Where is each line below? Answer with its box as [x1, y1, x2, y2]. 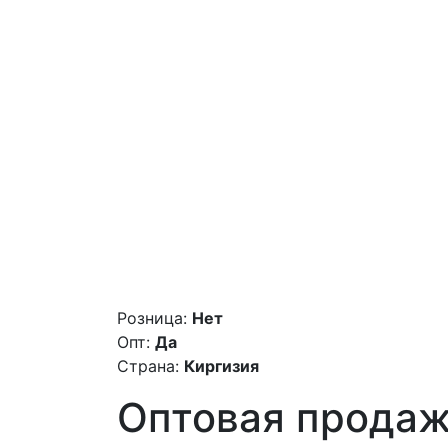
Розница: [117, 307, 187, 328]
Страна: [117, 355, 179, 376]
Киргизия [184, 355, 259, 376]
